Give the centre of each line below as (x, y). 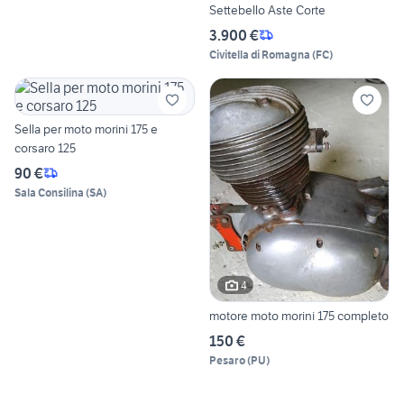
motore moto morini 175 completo (299, 316)
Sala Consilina (49, 192)
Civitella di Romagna (260, 54)
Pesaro (227, 361)
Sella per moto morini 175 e (86, 129)
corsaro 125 (45, 147)
